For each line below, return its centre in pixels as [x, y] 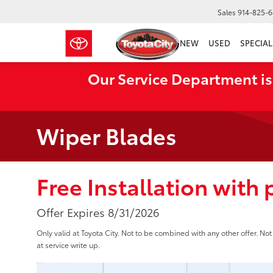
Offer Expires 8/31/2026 [98, 212]
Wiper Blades [107, 135]
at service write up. [68, 245]
